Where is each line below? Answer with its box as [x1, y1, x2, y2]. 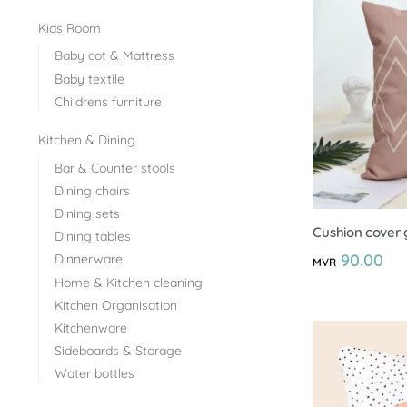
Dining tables [54, 228, 131, 245]
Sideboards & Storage [54, 342, 182, 360]
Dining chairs [54, 182, 130, 199]
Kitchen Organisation [54, 296, 177, 313]
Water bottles [54, 365, 134, 382]
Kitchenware [54, 319, 127, 336]
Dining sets [54, 204, 120, 222]
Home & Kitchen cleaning [54, 273, 203, 291]
